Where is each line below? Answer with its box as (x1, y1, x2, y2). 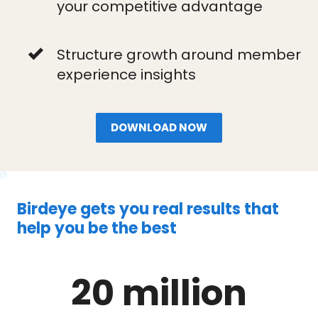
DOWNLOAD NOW (111, 120, 207, 135)
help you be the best (17, 217, 177, 239)
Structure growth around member (57, 45, 301, 65)
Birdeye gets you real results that (17, 198, 279, 220)
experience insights (57, 65, 196, 84)
